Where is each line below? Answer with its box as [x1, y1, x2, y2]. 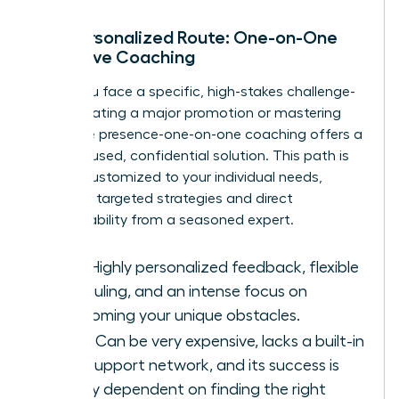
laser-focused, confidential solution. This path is [33, 148, 349, 163]
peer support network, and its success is [51, 356, 339, 373]
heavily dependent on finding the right [51, 380, 326, 397]
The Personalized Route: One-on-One [33, 28, 338, 46]
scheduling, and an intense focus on [51, 282, 307, 299]
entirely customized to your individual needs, [33, 169, 322, 184]
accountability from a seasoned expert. [33, 212, 294, 227]
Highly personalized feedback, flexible [85, 258, 359, 275]
